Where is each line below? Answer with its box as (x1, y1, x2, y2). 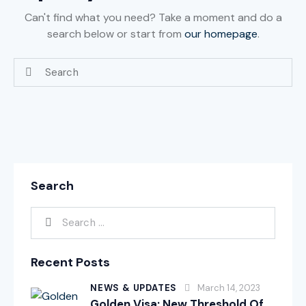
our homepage (184, 26, 258, 41)
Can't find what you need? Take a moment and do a (24, 10, 282, 25)
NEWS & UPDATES (90, 281, 178, 294)
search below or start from (46, 26, 184, 41)
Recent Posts (31, 253, 110, 270)
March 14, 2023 (197, 281, 261, 294)
